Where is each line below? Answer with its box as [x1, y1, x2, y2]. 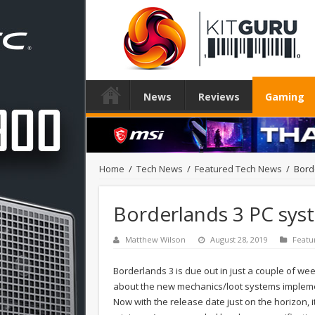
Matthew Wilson [125, 233, 186, 245]
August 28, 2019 [210, 233, 267, 245]
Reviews [198, 90, 240, 103]
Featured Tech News [195, 162, 282, 175]
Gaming [265, 90, 304, 103]
